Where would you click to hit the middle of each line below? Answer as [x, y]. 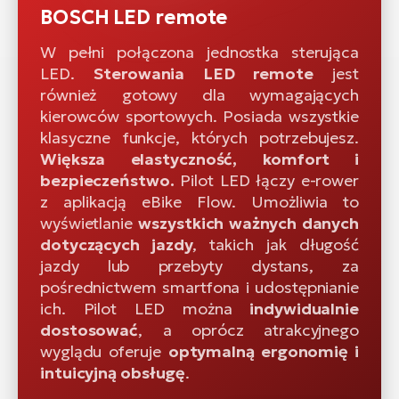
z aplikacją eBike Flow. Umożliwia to [199, 201]
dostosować [90, 330]
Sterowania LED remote [204, 73]
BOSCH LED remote [134, 17]
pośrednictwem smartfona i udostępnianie [199, 287]
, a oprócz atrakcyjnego [248, 330]
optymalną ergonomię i [263, 351]
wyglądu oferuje [104, 351]
